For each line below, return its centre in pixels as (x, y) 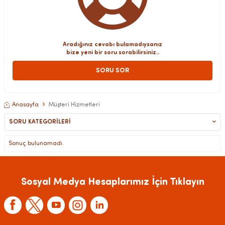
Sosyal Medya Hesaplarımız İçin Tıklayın (113, 182)
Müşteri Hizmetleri (74, 105)
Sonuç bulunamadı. (36, 143)
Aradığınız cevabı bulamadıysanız (113, 44)
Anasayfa (25, 105)
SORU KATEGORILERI (40, 122)
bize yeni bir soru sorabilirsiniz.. (113, 52)
